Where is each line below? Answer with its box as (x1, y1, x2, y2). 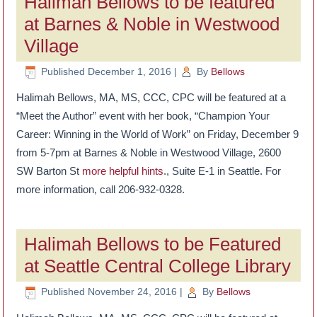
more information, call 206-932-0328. (16, 183, 185, 196)
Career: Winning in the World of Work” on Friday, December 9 (16, 128, 299, 141)
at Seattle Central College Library (24, 255, 292, 277)
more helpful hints (82, 165, 164, 178)
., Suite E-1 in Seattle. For (163, 165, 282, 178)
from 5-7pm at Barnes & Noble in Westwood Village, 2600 (16, 146, 282, 159)
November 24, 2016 (88, 286, 178, 298)
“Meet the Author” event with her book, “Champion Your (16, 110, 270, 122)
